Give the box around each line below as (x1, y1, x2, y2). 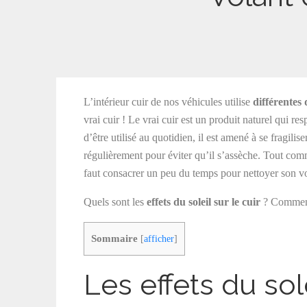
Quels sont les (84, 196, 147, 208)
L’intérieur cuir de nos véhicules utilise (84, 96, 253, 108)
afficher (144, 234, 174, 244)
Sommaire (91, 232, 138, 244)
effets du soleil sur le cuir (147, 196, 260, 208)
